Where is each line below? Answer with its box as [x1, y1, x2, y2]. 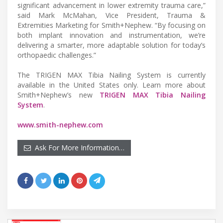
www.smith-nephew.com [17, 119, 103, 129]
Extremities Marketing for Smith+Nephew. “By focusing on [17, 20, 206, 30]
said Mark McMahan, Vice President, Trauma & [17, 10, 206, 20]
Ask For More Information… [31, 142, 124, 152]
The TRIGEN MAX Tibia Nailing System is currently [17, 70, 206, 80]
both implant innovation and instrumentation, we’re [17, 30, 206, 40]
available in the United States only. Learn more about [17, 80, 206, 90]
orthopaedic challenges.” [17, 50, 96, 60]
